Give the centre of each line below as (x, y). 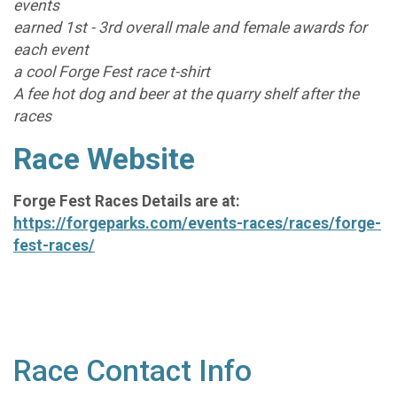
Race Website (104, 159)
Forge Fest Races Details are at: (127, 202)
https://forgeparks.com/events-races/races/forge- (197, 224)
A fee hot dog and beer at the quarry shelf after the (186, 94)
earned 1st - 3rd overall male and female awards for (190, 28)
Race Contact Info (132, 370)
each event (51, 50)
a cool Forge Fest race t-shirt (112, 72)
